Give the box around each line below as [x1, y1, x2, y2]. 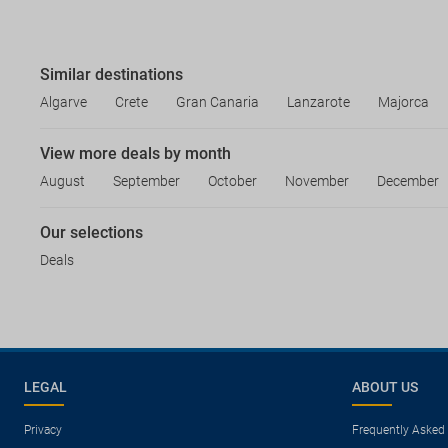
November [285, 172, 349, 189]
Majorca [378, 93, 429, 110]
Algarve [40, 93, 87, 110]
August [40, 172, 85, 189]
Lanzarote [287, 93, 350, 110]
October [208, 172, 257, 189]
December [377, 172, 439, 189]
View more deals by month [40, 143, 231, 163]
